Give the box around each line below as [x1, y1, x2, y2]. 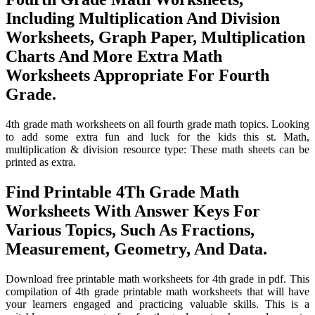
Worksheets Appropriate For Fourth [6, 65, 269, 84]
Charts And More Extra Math [6, 46, 222, 65]
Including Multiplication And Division [6, 8, 280, 27]
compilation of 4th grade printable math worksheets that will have [6, 285, 309, 297]
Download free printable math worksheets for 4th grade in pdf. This [6, 272, 309, 285]
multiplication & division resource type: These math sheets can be [6, 143, 309, 155]
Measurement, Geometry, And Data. [6, 239, 267, 258]
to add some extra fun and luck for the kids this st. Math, [6, 130, 309, 143]
